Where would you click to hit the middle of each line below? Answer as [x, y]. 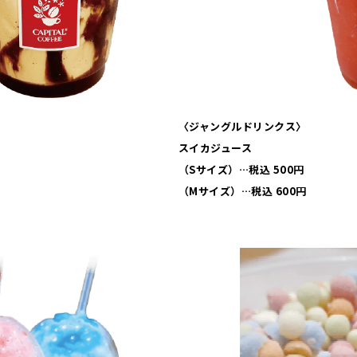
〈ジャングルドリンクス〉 [243, 127]
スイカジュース [216, 148]
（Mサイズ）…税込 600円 [243, 191]
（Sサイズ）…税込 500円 [241, 170]
